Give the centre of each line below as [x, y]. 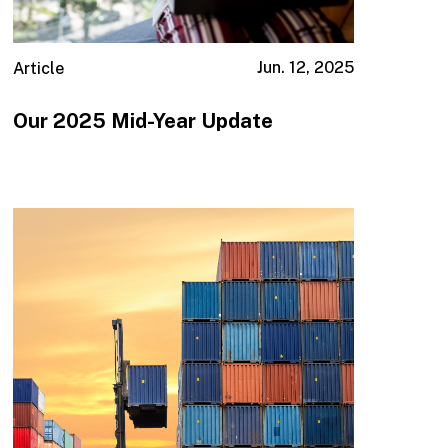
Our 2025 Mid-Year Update [143, 121]
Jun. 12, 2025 [305, 68]
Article [39, 69]
